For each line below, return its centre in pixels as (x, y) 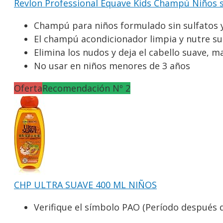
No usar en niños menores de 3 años (112, 65)
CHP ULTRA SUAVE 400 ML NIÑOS (85, 184)
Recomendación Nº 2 (86, 88)
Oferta (28, 88)
